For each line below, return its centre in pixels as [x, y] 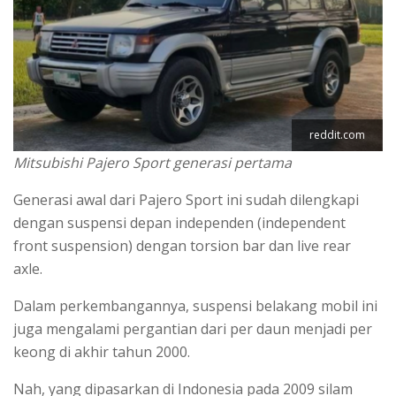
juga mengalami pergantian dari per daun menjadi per [193, 328]
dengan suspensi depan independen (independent [179, 222]
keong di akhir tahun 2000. [102, 351]
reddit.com [337, 134]
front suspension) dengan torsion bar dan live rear [182, 245]
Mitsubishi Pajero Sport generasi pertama [152, 162]
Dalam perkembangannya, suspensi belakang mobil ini [195, 305]
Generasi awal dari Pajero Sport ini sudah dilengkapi [186, 199]
